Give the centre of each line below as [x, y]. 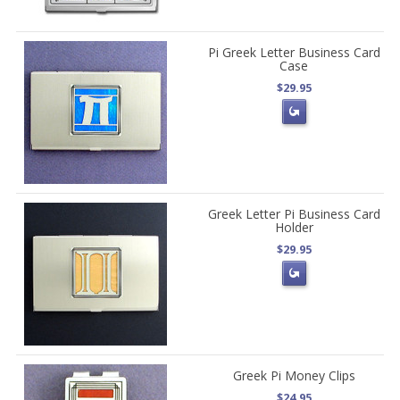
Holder [294, 227]
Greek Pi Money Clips [294, 375]
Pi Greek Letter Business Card [294, 52]
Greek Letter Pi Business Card [294, 214]
